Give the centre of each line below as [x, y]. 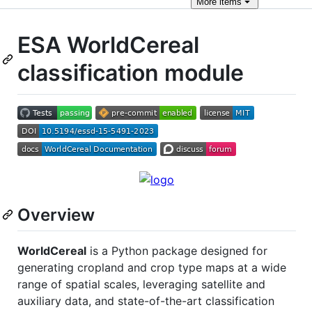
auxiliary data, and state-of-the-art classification [146, 301]
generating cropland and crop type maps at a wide [152, 267]
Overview [56, 214]
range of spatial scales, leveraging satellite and [141, 284]
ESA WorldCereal [108, 45]
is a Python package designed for [177, 250]
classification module [131, 73]
